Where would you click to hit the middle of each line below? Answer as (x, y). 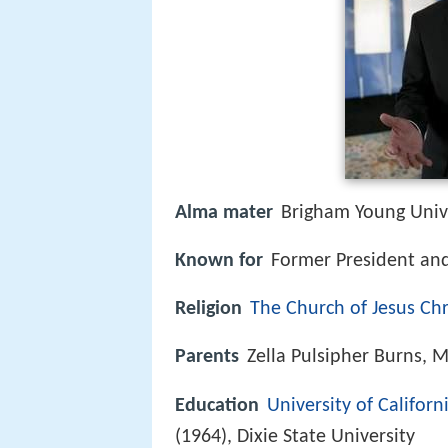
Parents (207, 357)
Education (217, 405)
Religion (208, 309)
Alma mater (224, 213)
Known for (219, 261)
